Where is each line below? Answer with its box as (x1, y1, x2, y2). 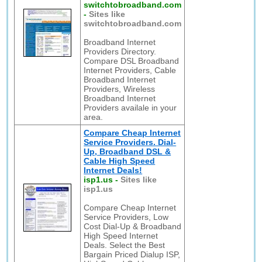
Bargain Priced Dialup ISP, (84, 250, 181, 259)
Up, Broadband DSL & (84, 147, 171, 156)
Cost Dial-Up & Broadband (84, 222, 182, 231)
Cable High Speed (84, 156, 156, 166)
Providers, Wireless (84, 84, 156, 94)
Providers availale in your (84, 103, 177, 112)
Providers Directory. (84, 47, 157, 56)
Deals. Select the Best (84, 240, 166, 250)
